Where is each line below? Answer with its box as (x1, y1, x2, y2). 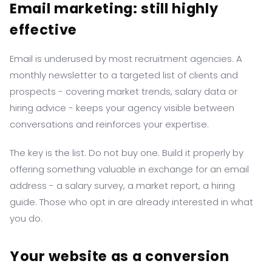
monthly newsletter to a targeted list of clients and (10, 69, 238, 81)
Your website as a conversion (10, 246, 229, 266)
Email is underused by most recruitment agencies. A (10, 52, 242, 65)
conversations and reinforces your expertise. (10, 118, 209, 131)
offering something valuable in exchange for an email (10, 163, 249, 175)
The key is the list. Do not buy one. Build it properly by (10, 146, 243, 159)
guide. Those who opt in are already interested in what (10, 195, 253, 208)
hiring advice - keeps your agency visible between (10, 101, 234, 114)
